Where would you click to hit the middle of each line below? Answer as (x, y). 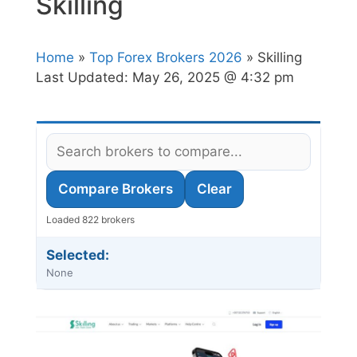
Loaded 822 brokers (90, 220)
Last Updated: (84, 78)
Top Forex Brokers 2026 (166, 58)
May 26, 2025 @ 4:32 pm (213, 78)
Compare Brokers (116, 189)
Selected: (78, 255)
